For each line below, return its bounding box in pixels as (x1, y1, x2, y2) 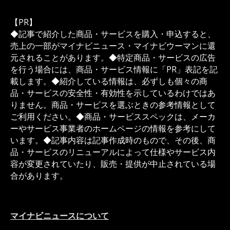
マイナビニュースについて (10, 210, 109, 222)
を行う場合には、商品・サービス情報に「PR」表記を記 (10, 64, 218, 75)
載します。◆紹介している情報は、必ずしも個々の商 (10, 75, 207, 87)
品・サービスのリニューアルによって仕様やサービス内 (10, 146, 216, 158)
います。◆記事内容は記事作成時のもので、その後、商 (10, 135, 216, 146)
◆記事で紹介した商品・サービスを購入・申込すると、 (10, 28, 216, 40)
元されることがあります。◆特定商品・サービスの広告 (10, 52, 216, 64)
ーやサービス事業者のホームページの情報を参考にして (10, 123, 216, 135)
